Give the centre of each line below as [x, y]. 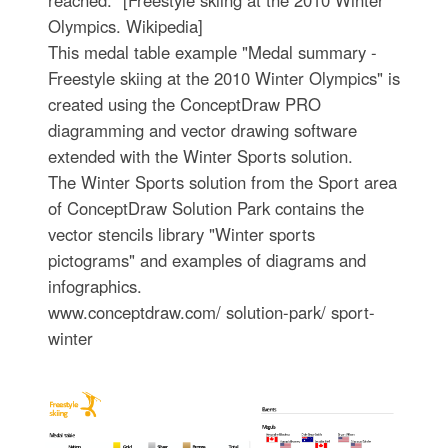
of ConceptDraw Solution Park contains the [205, 208]
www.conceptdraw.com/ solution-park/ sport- [211, 312]
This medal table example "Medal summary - [212, 52]
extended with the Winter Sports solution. [200, 156]
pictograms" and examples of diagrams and [206, 260]
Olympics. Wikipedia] [125, 26]
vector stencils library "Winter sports [181, 234]
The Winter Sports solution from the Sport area [222, 182]
